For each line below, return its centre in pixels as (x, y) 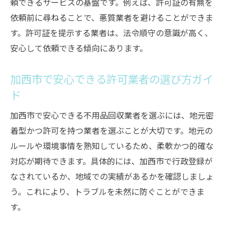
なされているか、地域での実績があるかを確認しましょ (112, 176)
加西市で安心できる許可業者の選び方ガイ (112, 79)
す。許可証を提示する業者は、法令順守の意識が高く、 (111, 33)
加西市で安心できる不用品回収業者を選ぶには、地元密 (112, 115)
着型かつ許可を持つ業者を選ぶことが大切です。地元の (111, 130)
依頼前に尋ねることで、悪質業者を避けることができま (112, 17)
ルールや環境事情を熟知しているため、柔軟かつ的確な (112, 146)
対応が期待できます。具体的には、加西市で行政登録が (111, 161)
